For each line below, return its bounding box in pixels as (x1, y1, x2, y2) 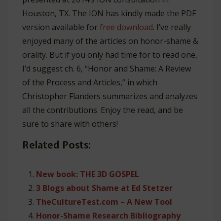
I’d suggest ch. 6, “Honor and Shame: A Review (22, 63, 191, 74)
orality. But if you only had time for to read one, (22, 49, 197, 61)
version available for (22, 22, 100, 33)
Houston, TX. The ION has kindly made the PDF (22, 8, 196, 19)
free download (100, 22, 153, 33)
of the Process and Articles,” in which (22, 77, 157, 88)
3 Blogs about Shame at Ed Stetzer (36, 183, 173, 194)
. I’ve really (153, 22, 191, 33)
